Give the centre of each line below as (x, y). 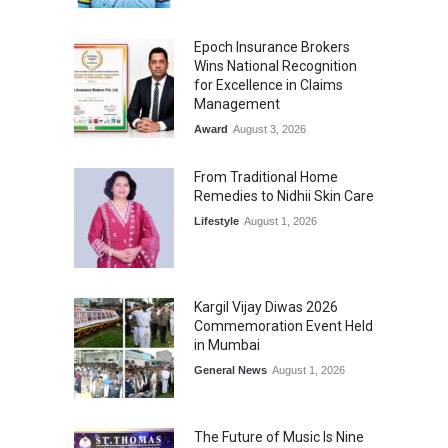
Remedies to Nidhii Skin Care (284, 196)
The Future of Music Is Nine (279, 437)
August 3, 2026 (269, 129)
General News (230, 370)
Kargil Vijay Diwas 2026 (266, 307)
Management (237, 104)
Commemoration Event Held (283, 326)
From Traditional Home (266, 177)
